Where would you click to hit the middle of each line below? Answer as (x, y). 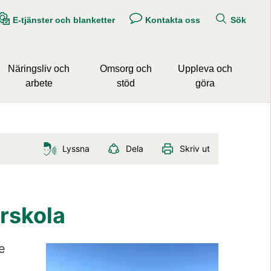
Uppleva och (205, 68)
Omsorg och (126, 68)
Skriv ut (195, 148)
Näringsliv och (39, 68)
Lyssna (76, 148)
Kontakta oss (172, 20)
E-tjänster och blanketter (64, 20)
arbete (39, 83)
